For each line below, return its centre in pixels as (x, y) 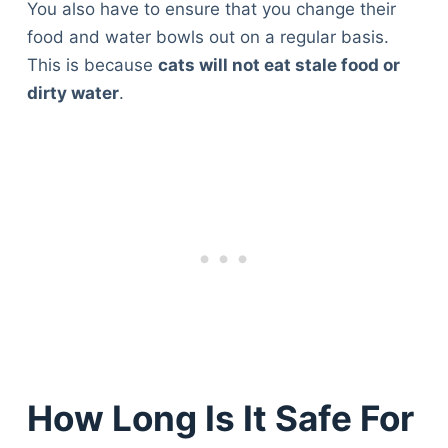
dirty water (72, 92)
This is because (92, 64)
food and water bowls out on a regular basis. (207, 36)
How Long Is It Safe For (220, 418)
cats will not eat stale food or (278, 64)
